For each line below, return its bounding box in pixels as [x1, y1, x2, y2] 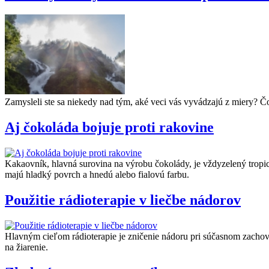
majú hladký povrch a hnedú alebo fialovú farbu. [5, 169, 189, 180]
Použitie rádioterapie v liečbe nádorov [5, 192, 241, 208]
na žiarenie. [5, 242, 48, 253]
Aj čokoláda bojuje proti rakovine [5, 119, 214, 136]
